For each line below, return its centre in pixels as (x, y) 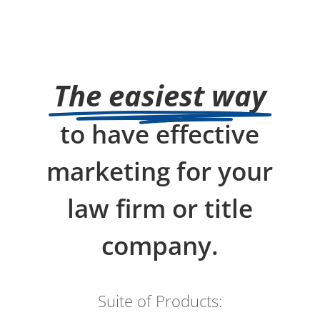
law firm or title (160, 208)
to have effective (160, 134)
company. (160, 245)
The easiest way (160, 95)
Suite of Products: (160, 301)
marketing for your (160, 171)
